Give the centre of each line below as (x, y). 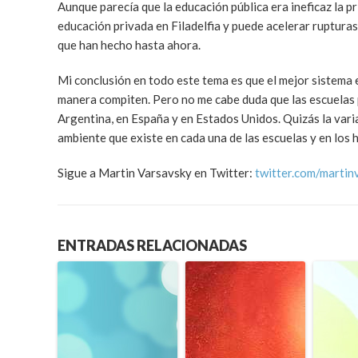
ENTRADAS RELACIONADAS (152, 246)
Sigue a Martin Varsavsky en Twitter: (156, 173)
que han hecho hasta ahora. (129, 45)
